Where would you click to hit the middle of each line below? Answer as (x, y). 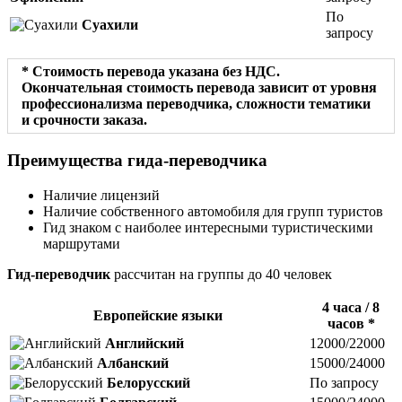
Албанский (133, 363)
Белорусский (149, 382)
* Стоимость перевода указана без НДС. (151, 72)
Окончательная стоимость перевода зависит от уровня (199, 88)
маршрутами (82, 243)
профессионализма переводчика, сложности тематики (196, 104)
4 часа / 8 (351, 307)
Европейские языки (158, 315)
